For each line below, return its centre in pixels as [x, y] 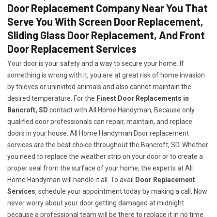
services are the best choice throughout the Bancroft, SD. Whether [108, 145]
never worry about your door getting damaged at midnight [96, 203]
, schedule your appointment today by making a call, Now [121, 191]
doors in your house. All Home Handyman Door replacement [98, 133]
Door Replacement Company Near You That [108, 8]
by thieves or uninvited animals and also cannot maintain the [99, 87]
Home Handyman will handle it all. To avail [71, 180]
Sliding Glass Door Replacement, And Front [106, 35]
